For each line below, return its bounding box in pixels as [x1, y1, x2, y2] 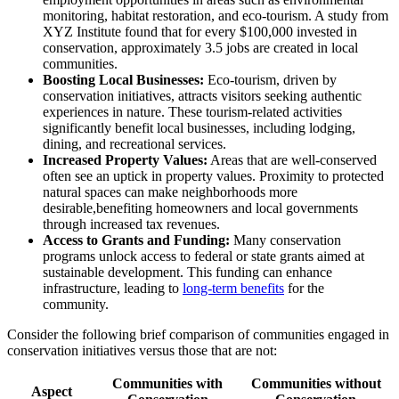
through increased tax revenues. [43, 216, 220, 232]
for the [284, 281, 324, 297]
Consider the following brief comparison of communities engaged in [7, 327, 389, 343]
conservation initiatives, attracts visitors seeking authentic [43, 88, 362, 104]
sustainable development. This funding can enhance [43, 265, 332, 281]
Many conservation [230, 232, 341, 248]
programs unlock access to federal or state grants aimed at [43, 248, 364, 265]
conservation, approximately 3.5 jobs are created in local [43, 40, 358, 56]
